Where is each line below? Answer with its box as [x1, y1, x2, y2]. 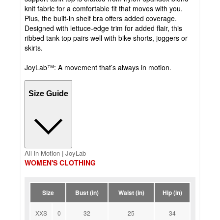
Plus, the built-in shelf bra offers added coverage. [25, 13, 177, 24]
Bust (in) [75, 188, 99, 197]
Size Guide [28, 89, 68, 98]
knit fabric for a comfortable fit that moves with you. [25, 3, 183, 14]
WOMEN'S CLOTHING [25, 158, 96, 168]
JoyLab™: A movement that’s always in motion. [25, 62, 171, 73]
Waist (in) [118, 188, 144, 197]
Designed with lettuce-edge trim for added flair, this [25, 23, 182, 33]
